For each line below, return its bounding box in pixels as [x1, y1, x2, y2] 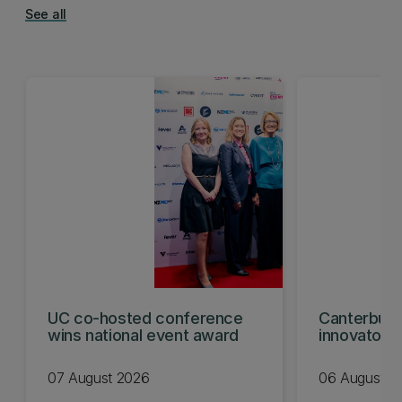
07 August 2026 [48, 369, 150, 387]
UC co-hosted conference [48, 309, 243, 328]
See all [25, 6, 67, 22]
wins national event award [48, 326, 239, 345]
